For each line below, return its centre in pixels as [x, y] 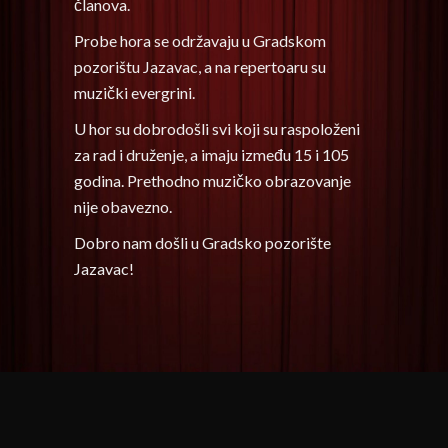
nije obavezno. [123, 206]
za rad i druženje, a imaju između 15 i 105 [211, 154]
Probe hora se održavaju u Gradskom [200, 40]
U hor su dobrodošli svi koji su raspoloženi [217, 128]
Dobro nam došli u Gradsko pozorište [202, 242]
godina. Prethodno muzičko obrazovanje [212, 180]
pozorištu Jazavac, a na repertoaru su [200, 66]
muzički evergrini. [134, 92]
